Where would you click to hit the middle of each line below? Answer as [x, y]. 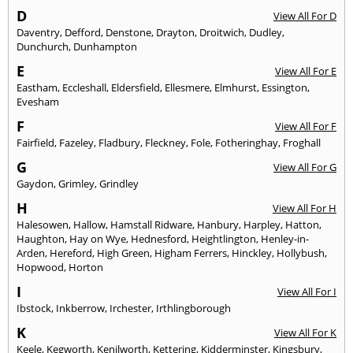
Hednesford [159, 238]
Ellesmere [187, 87]
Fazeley [76, 142]
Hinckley [252, 253]
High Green [123, 253]
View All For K [305, 332]
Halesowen [43, 224]
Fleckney [165, 142]
